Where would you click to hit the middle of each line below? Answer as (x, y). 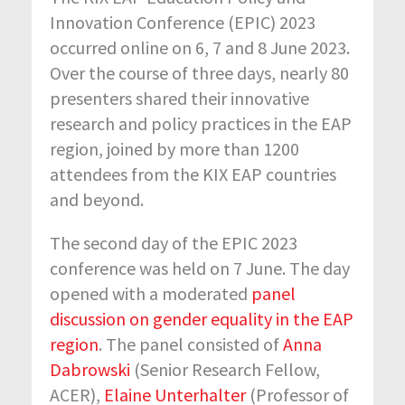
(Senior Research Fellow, (225, 369)
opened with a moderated (151, 293)
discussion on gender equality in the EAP (202, 318)
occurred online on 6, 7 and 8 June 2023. (200, 47)
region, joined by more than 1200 (174, 148)
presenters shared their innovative (179, 98)
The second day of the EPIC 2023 (174, 242)
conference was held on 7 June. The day (200, 268)
